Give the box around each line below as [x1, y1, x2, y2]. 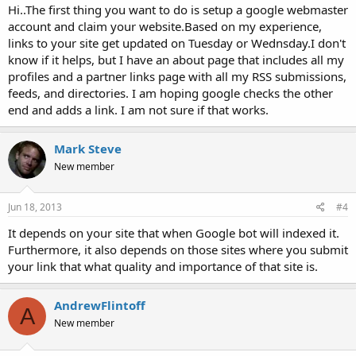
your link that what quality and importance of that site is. [8, 258, 318, 275]
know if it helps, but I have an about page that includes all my [8, 51, 344, 68]
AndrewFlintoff [54, 297, 145, 314]
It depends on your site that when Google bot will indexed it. [8, 225, 339, 242]
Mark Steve [54, 140, 122, 157]
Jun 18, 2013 [8, 200, 62, 215]
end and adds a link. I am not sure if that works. [8, 101, 269, 118]
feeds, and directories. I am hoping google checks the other [8, 84, 333, 101]
